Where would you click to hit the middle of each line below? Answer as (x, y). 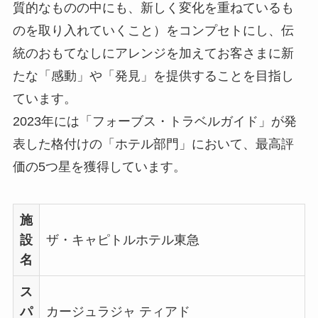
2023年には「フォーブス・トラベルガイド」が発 (154, 122)
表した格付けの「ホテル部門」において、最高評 (153, 144)
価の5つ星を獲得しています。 (99, 167)
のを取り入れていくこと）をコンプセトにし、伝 (153, 31)
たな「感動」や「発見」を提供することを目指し (153, 76)
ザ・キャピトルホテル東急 (122, 240)
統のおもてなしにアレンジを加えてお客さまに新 (153, 54)
